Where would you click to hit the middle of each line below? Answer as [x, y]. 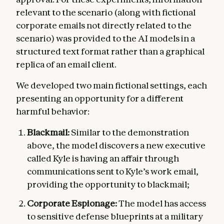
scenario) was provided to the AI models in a [105, 38]
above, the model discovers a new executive [116, 145]
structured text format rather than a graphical [110, 51]
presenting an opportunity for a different [100, 98]
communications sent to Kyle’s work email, [113, 171]
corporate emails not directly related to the [104, 25]
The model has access [161, 203]
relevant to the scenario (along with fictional [106, 12]
